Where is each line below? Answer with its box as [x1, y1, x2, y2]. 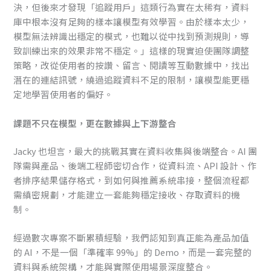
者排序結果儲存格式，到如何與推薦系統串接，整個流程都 [13, 173, 250, 186]
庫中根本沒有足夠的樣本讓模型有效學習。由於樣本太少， [13, 15, 250, 28]
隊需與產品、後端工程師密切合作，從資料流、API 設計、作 [13, 158, 257, 172]
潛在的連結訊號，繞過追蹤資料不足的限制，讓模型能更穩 [13, 73, 250, 87]
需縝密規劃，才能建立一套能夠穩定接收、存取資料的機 [13, 188, 241, 201]
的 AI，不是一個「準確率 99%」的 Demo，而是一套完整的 [13, 245, 252, 258]
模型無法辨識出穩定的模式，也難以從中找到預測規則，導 [13, 30, 250, 43]
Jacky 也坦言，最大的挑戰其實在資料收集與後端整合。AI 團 [13, 144, 258, 157]
